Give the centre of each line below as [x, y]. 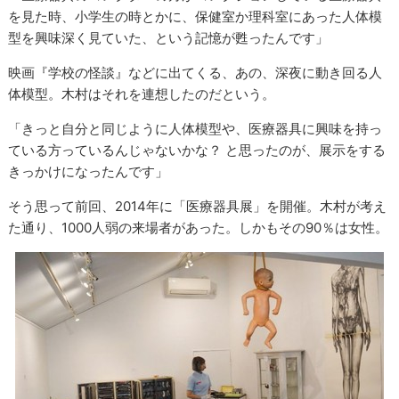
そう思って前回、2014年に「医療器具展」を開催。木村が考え [198, 207]
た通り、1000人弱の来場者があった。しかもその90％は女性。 [199, 228]
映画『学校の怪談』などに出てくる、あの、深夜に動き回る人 [195, 73]
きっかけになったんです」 [89, 172]
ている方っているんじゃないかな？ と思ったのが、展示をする [197, 151]
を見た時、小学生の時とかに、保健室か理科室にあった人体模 [195, 17]
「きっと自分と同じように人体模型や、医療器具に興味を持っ [195, 129]
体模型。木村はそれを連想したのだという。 [142, 94]
